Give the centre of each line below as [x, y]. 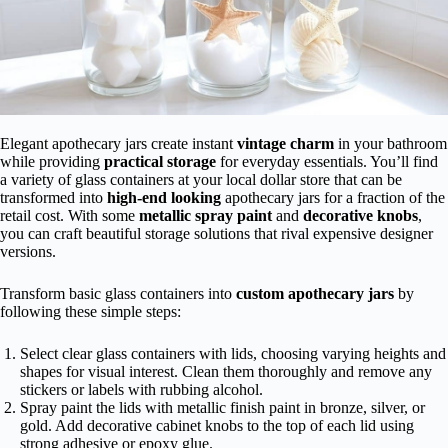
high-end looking [164, 198]
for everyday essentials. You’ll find [327, 162]
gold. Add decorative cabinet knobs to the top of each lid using [217, 426]
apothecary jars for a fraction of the [333, 198]
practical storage [160, 162]
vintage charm [285, 144]
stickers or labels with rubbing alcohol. [141, 390]
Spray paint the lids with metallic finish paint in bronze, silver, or [222, 408]
